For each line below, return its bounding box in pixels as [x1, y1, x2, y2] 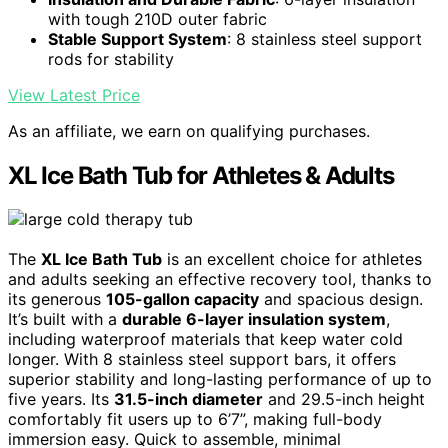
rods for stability [48, 48, 174, 69]
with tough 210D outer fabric [48, 8, 267, 29]
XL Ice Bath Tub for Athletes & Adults [8, 160, 394, 190]
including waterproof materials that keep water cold [8, 329, 403, 350]
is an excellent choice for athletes [162, 249, 422, 270]
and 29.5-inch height [263, 389, 425, 410]
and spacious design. [259, 289, 423, 310]
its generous [8, 289, 106, 310]
